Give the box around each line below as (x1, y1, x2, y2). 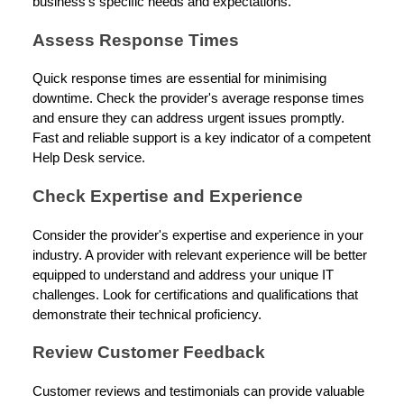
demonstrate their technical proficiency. (32, 307, 262, 322)
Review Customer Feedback (32, 343, 265, 363)
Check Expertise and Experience (32, 187, 303, 207)
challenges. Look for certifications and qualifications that (32, 287, 358, 302)
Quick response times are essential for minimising (32, 71, 326, 87)
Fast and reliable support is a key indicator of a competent (32, 131, 371, 146)
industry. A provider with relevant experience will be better (32, 247, 367, 262)
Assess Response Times (32, 30, 239, 50)
